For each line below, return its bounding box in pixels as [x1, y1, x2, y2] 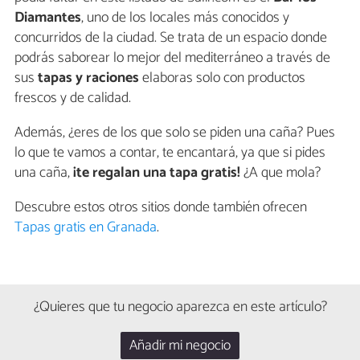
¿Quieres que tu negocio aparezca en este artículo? [33, 295, 327, 320]
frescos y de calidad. [14, 86, 131, 111]
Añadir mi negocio [129, 334, 231, 358]
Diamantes [14, 6, 81, 31]
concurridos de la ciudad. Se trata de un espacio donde [14, 26, 327, 51]
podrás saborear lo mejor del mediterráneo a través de [14, 46, 330, 71]
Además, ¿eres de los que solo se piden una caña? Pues [14, 121, 335, 145]
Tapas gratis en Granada [14, 215, 157, 240]
